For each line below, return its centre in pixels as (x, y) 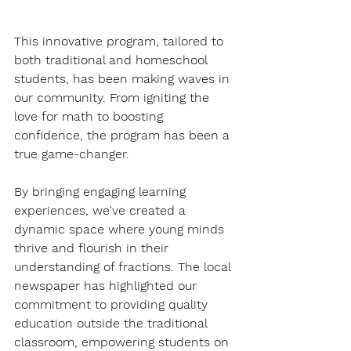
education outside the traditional (112, 324)
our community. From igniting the (114, 98)
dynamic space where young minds (121, 230)
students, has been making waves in (124, 79)
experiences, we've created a (102, 211)
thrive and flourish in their (93, 248)
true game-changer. (72, 154)
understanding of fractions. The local (124, 267)
